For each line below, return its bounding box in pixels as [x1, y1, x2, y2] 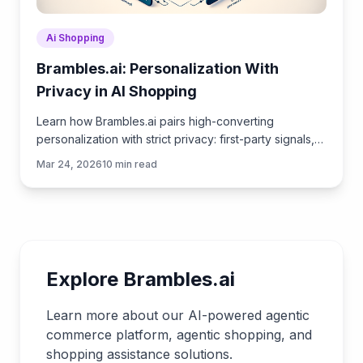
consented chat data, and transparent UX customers [36, 150, 315, 164]
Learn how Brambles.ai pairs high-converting [36, 114, 274, 129]
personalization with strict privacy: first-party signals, [36, 132, 314, 147]
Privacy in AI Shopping [36, 83, 197, 100]
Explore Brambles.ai [46, 267, 235, 292]
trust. [36, 168, 62, 182]
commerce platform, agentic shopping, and [46, 327, 312, 344]
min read [113, 158, 157, 171]
